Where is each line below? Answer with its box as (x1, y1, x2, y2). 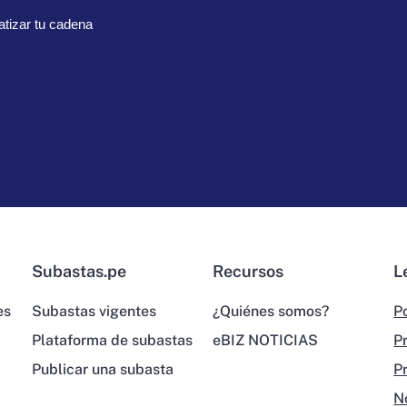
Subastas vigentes (31, 303, 156, 321)
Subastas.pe (31, 262, 126, 282)
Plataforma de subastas (31, 332, 193, 350)
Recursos (212, 262, 283, 282)
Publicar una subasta (31, 361, 174, 379)
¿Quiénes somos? (212, 303, 329, 321)
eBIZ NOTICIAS (212, 332, 318, 350)
